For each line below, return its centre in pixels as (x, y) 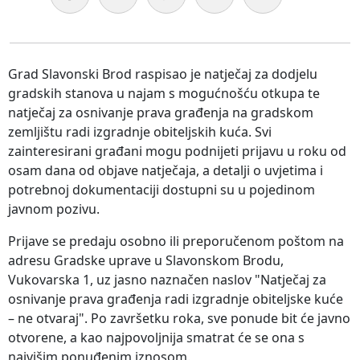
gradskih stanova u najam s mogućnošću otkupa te (164, 94)
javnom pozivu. (54, 209)
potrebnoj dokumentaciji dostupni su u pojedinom (162, 190)
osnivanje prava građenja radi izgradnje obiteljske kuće (176, 299)
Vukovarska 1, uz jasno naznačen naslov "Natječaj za (167, 280)
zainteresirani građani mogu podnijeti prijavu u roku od (177, 151)
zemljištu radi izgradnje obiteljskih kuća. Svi (140, 132)
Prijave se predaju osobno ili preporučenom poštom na (176, 241)
